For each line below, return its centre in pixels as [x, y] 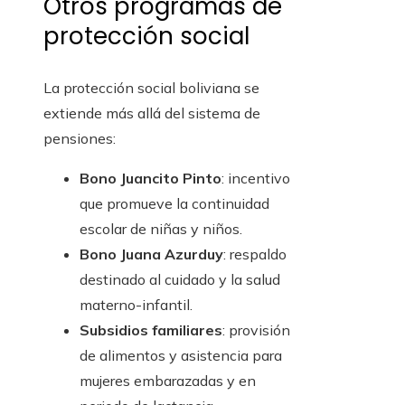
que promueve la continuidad [174, 204]
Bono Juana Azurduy [151, 254]
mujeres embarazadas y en [168, 381]
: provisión [256, 330]
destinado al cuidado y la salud [180, 280]
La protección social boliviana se [151, 88]
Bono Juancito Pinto [151, 179]
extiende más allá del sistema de [152, 113]
